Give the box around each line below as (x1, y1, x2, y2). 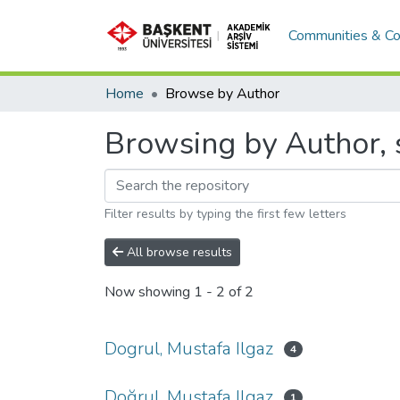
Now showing (104, 282, 194, 303)
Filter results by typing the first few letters (104, 205, 346, 222)
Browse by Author (165, 84, 279, 104)
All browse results (123, 244, 232, 261)
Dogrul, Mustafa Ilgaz (104, 337, 273, 361)
